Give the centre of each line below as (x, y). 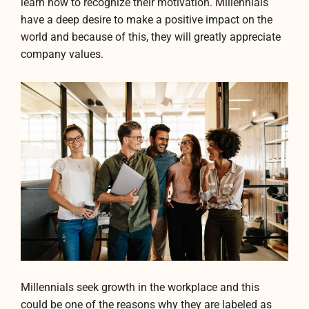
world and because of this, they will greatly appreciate (151, 38)
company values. (62, 55)
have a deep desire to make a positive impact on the (147, 20)
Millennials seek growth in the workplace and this (140, 288)
